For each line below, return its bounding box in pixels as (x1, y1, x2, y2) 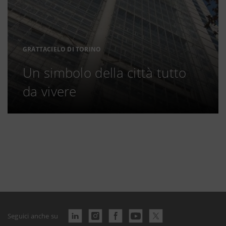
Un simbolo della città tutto (23, 64, 187, 82)
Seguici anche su (8, 211, 59, 220)
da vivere (23, 82, 77, 100)
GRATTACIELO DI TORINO (23, 45, 101, 53)
